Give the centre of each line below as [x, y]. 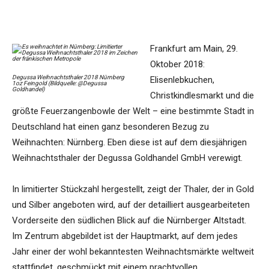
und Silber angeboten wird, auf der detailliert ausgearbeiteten [131, 205]
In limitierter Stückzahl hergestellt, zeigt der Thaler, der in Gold [133, 189]
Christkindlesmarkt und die [202, 96]
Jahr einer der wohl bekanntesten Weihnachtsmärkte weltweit [133, 252]
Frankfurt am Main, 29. [194, 49]
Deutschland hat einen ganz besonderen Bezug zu [110, 127]
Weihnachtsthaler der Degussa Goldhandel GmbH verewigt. [127, 158]
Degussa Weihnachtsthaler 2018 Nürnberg [68, 77]
